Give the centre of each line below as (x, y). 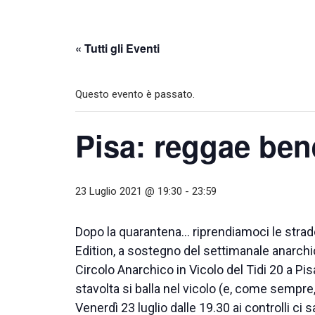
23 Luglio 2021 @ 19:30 (129, 192)
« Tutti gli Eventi (117, 49)
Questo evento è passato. (135, 95)
